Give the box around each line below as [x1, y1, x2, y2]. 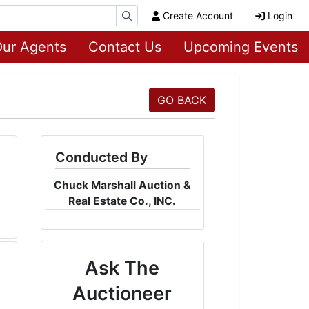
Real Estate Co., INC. [68, 195, 177, 208]
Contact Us [88, 39, 161, 55]
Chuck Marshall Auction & [53, 179, 191, 192]
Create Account [163, 10, 233, 21]
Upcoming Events [183, 39, 298, 55]
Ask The [85, 257, 160, 279]
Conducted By [54, 149, 148, 166]
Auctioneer [72, 282, 172, 305]
